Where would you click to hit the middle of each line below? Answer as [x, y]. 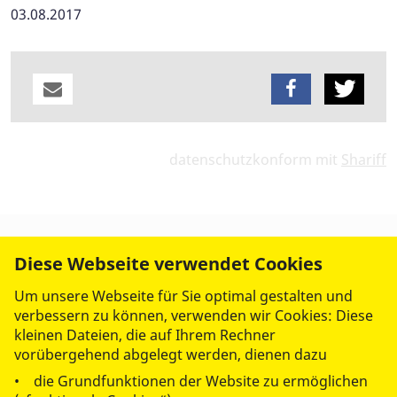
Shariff [364, 159]
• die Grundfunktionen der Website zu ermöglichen [191, 381]
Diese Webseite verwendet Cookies [168, 264]
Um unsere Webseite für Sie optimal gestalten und [183, 296]
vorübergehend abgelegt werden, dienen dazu [171, 354]
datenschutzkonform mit [255, 159]
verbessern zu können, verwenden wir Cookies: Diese [194, 315]
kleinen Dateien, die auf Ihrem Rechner [145, 335]
